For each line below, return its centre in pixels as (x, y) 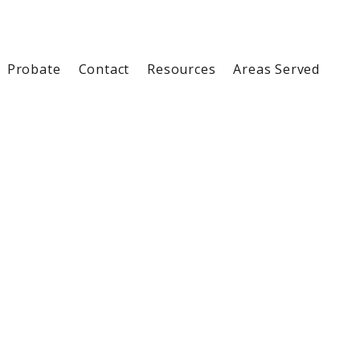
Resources (182, 69)
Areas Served (276, 69)
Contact (104, 69)
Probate (34, 69)
